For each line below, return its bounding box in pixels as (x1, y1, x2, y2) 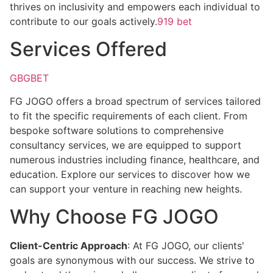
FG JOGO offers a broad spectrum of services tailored (10, 95, 261, 108)
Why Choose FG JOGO (10, 204, 219, 229)
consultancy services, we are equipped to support (10, 139, 241, 152)
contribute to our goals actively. (10, 15, 157, 28)
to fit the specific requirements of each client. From (10, 110, 247, 122)
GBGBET (10, 71, 49, 84)
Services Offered (10, 37, 167, 61)
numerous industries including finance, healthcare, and (10, 154, 260, 166)
